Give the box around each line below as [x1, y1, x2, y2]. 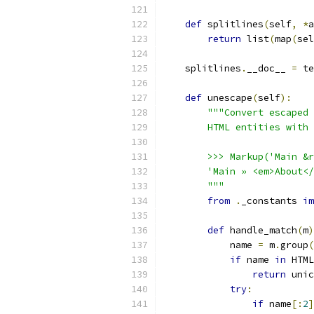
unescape [202, 92, 252, 104]
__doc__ [247, 62, 292, 74]
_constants [241, 195, 303, 207]
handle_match [224, 224, 297, 236]
